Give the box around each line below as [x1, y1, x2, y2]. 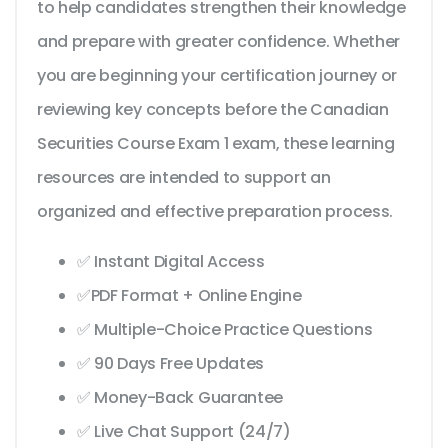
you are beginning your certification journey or [37, 64, 397, 88]
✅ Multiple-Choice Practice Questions [77, 318, 373, 342]
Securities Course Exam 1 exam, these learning [37, 132, 395, 156]
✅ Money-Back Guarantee [77, 386, 283, 410]
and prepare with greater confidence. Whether [37, 30, 400, 54]
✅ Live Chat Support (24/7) [77, 420, 291, 444]
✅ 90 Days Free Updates [77, 352, 264, 376]
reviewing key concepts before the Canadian [37, 98, 389, 122]
